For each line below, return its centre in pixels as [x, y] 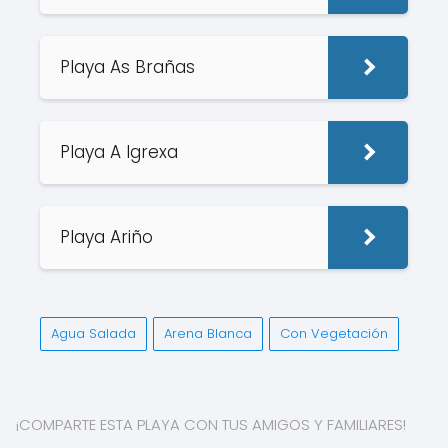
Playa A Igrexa [121, 152]
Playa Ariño [109, 237]
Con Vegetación [334, 333]
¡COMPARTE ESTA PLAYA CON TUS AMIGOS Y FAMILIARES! [211, 424]
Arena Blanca [208, 333]
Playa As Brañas [130, 67]
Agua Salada [93, 333]
